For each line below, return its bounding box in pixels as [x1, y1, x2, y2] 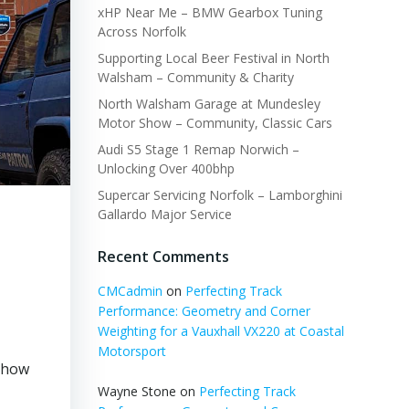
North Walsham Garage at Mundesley [97, 95, 320, 112]
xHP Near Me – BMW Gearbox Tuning [97, 4, 322, 21]
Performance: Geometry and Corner [97, 302, 310, 320]
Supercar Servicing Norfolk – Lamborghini [97, 186, 342, 204]
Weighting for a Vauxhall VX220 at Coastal [97, 322, 344, 340]
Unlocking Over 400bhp [97, 160, 235, 177]
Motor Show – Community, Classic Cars [97, 114, 332, 131]
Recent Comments [97, 246, 229, 267]
